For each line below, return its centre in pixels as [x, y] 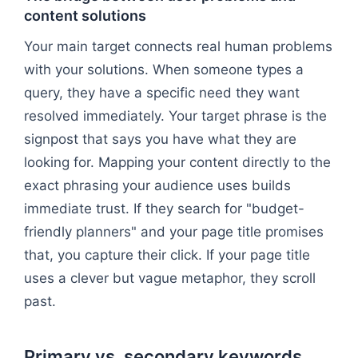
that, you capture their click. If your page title [167, 255]
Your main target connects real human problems [178, 46]
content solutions [85, 15]
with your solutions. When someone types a [164, 69]
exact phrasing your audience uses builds [157, 185]
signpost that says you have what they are [160, 139]
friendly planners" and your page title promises [174, 231]
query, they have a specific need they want [162, 92]
